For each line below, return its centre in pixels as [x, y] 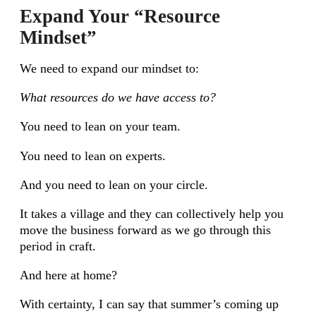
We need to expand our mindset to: [109, 68]
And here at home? [68, 275]
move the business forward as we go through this [145, 230]
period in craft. [57, 246]
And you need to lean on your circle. [114, 184]
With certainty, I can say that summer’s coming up [149, 304]
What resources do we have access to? [117, 98]
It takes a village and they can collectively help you [151, 213]
